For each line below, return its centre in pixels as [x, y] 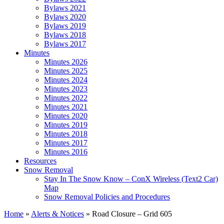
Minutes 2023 [66, 89]
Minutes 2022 [66, 98]
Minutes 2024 [66, 80]
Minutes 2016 [66, 152]
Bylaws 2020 [65, 17]
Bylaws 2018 [65, 35]
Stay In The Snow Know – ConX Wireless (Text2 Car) [131, 179]
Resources [40, 161]
